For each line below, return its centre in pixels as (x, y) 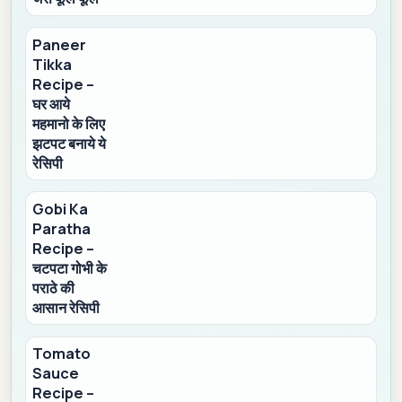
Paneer (60, 44)
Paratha (62, 228)
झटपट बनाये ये (70, 143)
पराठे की (54, 288)
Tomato (62, 353)
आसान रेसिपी (66, 307)
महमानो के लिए (69, 123)
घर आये (52, 104)
